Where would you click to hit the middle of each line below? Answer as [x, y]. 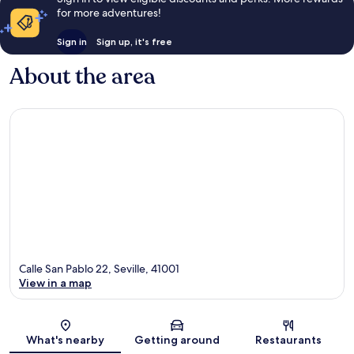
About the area [83, 77]
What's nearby [66, 339]
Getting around [177, 339]
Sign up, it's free [134, 42]
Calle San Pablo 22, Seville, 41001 [99, 268]
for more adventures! [109, 13]
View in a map [55, 282]
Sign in [72, 42]
